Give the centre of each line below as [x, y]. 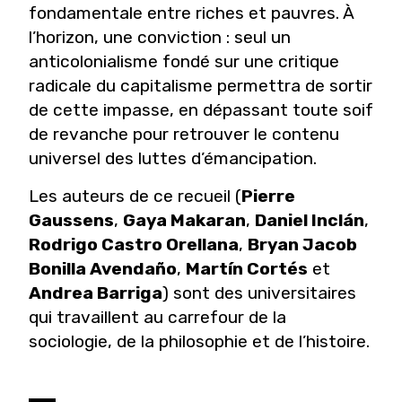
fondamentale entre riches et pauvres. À [191, 13]
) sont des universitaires [259, 293]
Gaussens [71, 221]
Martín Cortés [247, 269]
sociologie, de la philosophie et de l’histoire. [199, 342]
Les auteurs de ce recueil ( [135, 197]
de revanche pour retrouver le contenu [184, 135]
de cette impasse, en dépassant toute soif [201, 110]
